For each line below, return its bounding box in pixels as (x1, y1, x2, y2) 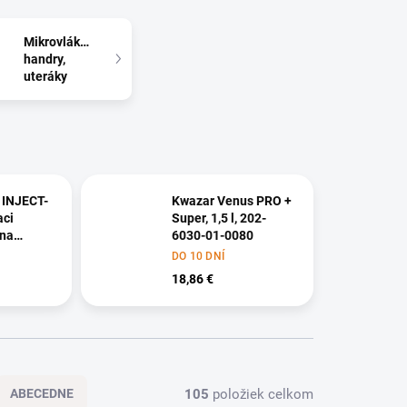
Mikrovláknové (24, 34, 109, 49)
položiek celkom (209, 385, 313, 402)
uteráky (24, 68, 68, 84)
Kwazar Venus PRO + (171, 194, 292, 209)
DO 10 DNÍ (171, 250, 225, 263)
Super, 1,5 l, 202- (171, 211, 266, 226)
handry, (24, 51, 66, 66)
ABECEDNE (10, 386, 74, 402)
